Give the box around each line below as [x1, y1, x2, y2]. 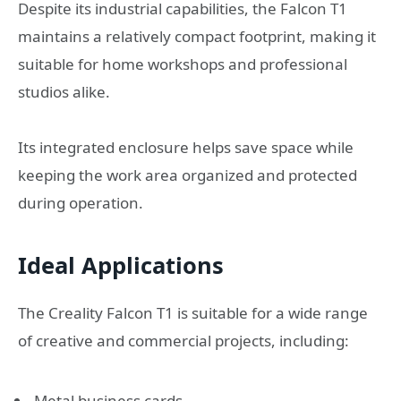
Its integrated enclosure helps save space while [18, 137, 354, 158]
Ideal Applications [18, 249, 224, 280]
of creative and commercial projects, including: [18, 329, 349, 351]
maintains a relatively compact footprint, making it [18, 25, 376, 47]
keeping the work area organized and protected [18, 165, 357, 186]
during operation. [18, 192, 143, 214]
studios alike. [18, 81, 110, 102]
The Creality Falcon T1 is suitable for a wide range [18, 302, 368, 323]
